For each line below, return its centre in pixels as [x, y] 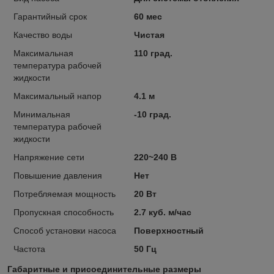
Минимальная [42, 115]
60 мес [148, 17]
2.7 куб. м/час [162, 213]
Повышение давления [58, 176]
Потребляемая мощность [65, 194]
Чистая [149, 35]
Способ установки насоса [65, 231]
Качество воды [43, 35]
